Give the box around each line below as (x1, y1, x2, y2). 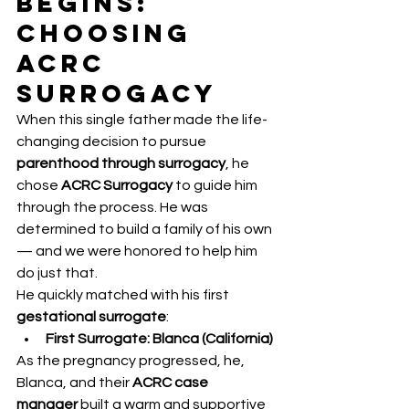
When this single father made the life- (16, 112, 267, 128)
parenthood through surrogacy (16, 156, 225, 172)
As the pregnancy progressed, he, (16, 353, 247, 369)
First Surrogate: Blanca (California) (46, 331, 273, 347)
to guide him (173, 178, 260, 194)
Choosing (16, 17, 203, 49)
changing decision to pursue (16, 134, 209, 150)
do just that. (16, 266, 98, 281)
